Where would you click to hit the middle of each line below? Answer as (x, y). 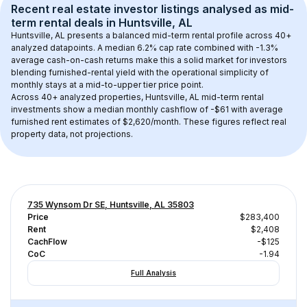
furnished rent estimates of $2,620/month (95, 122)
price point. (180, 85)
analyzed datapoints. (54, 48)
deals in (95, 23)
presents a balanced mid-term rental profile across (170, 35)
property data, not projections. (72, 134)
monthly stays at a (48, 85)
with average (257, 109)
